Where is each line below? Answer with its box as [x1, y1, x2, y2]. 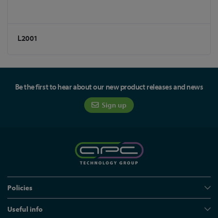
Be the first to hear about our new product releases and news [15, 82, 203, 91]
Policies [7, 183, 33, 192]
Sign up [100, 100, 127, 109]
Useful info [7, 204, 43, 214]
